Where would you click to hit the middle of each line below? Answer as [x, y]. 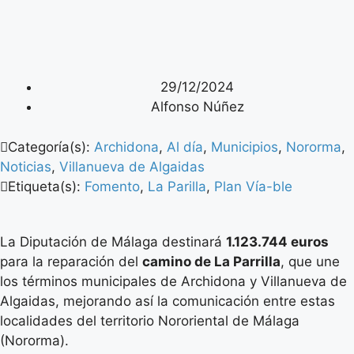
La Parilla [177, 186]
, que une [310, 261]
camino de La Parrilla [211, 261]
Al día [185, 147]
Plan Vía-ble [253, 186]
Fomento [112, 186]
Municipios [245, 147]
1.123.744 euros [277, 241]
